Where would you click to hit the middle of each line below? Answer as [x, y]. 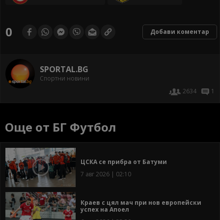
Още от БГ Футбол [61, 127]
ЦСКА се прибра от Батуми [124, 162]
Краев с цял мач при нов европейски [141, 203]
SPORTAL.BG [64, 69]
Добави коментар [180, 31]
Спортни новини [65, 79]
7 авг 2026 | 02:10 [106, 174]
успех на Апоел [105, 210]
